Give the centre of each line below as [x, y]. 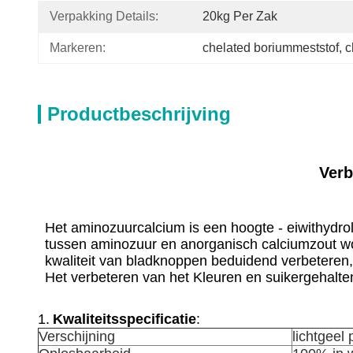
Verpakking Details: [104, 16]
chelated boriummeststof [271, 48]
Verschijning [77, 336]
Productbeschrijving [139, 114]
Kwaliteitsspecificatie [124, 319]
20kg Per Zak [240, 16]
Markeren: [78, 48]
